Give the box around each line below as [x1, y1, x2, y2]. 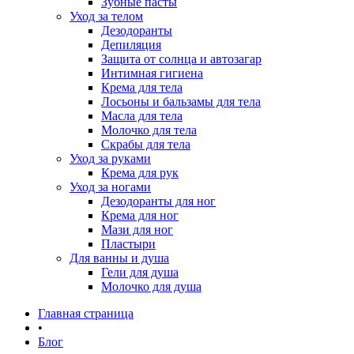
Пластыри [101, 237, 156, 250]
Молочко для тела [101, 123, 197, 137]
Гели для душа [101, 265, 179, 279]
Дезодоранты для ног [101, 194, 216, 208]
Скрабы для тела [101, 137, 190, 151]
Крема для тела [101, 81, 183, 94]
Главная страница [38, 307, 134, 320]
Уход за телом [70, 9, 143, 23]
